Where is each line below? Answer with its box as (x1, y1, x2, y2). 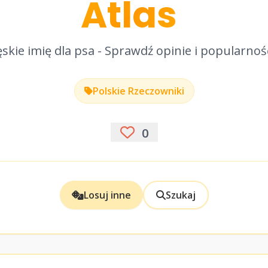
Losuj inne (83, 188, 131, 202)
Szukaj (165, 188, 196, 202)
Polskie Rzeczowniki (92, 84, 184, 98)
